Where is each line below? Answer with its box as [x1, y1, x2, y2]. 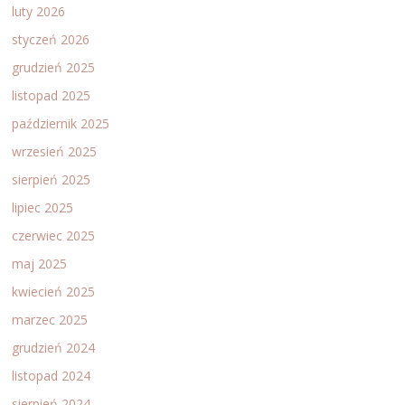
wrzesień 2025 [12, 142, 98, 160]
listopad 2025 [12, 86, 91, 104]
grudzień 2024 [12, 338, 96, 356]
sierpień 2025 [12, 170, 91, 188]
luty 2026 [12, 2, 66, 20]
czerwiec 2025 [12, 226, 96, 244]
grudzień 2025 [12, 58, 96, 76]
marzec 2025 [12, 310, 89, 328]
